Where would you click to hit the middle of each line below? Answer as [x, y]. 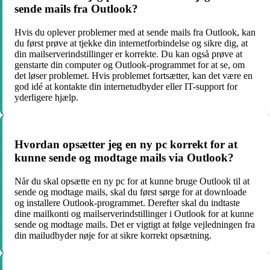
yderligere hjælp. [46, 97]
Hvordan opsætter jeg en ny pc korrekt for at [126, 145]
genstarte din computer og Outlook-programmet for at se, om [130, 64]
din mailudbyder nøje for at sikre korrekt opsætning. [113, 236]
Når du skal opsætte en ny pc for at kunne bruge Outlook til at [132, 181]
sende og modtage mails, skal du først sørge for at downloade [130, 192]
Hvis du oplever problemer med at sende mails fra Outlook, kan [135, 32]
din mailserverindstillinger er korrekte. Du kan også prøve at [128, 54]
